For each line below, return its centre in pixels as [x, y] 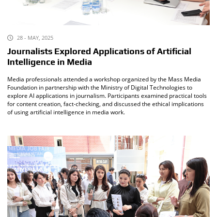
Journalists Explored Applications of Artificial [99, 52]
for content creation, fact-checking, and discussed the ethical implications [106, 104]
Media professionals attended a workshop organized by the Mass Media [104, 79]
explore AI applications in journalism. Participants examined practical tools [107, 96]
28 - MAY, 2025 [35, 38]
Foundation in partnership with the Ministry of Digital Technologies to [100, 88]
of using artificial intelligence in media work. [66, 112]
